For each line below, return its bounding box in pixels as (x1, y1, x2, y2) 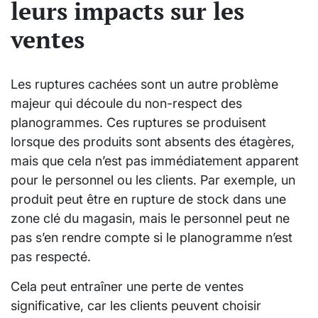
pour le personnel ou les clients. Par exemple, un (11, 172, 295, 187)
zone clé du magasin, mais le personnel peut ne (11, 210, 290, 226)
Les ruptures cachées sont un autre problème (11, 76, 278, 92)
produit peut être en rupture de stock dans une (11, 191, 286, 207)
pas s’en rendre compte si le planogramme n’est (11, 229, 292, 245)
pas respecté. (11, 248, 91, 264)
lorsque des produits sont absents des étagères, (11, 133, 295, 149)
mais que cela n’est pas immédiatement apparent (11, 153, 299, 168)
